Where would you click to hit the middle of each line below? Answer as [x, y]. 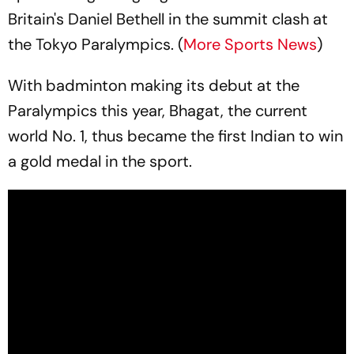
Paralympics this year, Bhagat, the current [158, 111]
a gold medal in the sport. [100, 161]
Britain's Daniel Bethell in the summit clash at [168, 19]
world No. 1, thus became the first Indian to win [175, 136]
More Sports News [250, 44]
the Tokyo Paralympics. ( [96, 44]
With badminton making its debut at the [154, 85]
